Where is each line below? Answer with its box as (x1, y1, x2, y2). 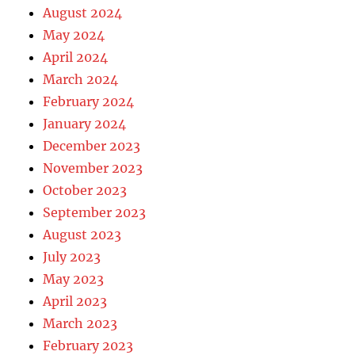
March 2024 (43, 71, 119, 87)
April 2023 (43, 292, 108, 309)
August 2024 (43, 4, 123, 21)
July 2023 (43, 248, 101, 265)
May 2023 (43, 270, 105, 287)
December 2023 (43, 137, 141, 154)
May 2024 (43, 26, 105, 43)
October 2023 (43, 181, 128, 198)
